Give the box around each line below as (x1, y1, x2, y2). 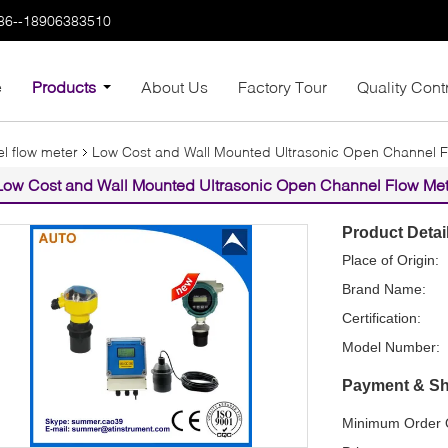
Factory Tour (238, 77, 327, 96)
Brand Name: (342, 281, 426, 297)
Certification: (342, 310, 421, 326)
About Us (141, 77, 208, 96)
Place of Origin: (342, 252, 439, 268)
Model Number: (342, 339, 440, 355)
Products (32, 77, 96, 96)
